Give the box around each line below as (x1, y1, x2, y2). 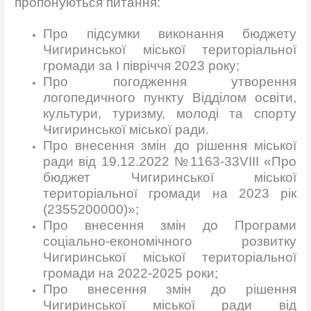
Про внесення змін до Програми (43, 217, 296, 233)
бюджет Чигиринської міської (43, 169, 296, 185)
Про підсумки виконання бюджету (43, 26, 296, 41)
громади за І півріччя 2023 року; (43, 58, 240, 73)
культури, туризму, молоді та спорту (43, 106, 296, 121)
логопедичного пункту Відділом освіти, (43, 90, 296, 105)
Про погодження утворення (43, 74, 296, 89)
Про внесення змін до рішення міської (43, 137, 296, 153)
